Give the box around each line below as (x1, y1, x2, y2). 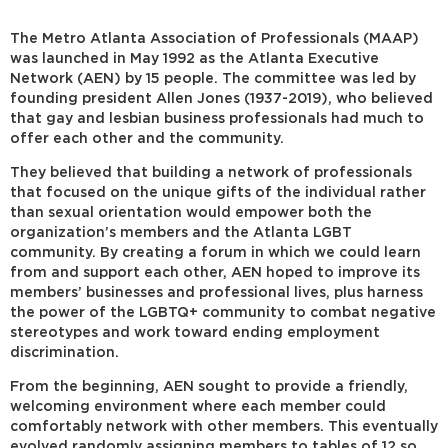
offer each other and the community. (10, 132, 284, 145)
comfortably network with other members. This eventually (10, 420, 438, 433)
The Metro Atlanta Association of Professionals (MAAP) (10, 32, 419, 45)
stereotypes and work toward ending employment (10, 326, 380, 339)
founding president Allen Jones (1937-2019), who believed (10, 92, 433, 105)
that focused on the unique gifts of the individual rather (10, 186, 426, 199)
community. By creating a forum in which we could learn (10, 246, 421, 259)
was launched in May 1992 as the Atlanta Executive (10, 52, 379, 65)
